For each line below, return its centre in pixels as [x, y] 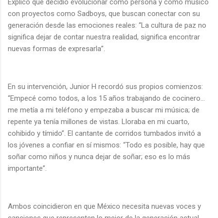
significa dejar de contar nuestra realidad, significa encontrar [104, 37]
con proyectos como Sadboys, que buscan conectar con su [104, 13]
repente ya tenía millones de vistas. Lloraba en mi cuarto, [99, 121]
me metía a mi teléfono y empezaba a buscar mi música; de [104, 110]
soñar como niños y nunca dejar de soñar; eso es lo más [99, 156]
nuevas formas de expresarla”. [58, 48]
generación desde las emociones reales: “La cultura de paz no [107, 25]
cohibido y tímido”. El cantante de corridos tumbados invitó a [104, 133]
